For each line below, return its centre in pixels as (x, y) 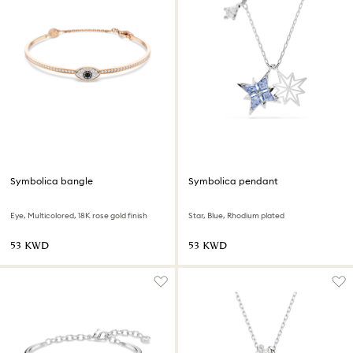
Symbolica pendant (233, 181)
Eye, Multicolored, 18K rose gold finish (79, 216)
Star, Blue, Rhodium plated (236, 216)
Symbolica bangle (52, 181)
